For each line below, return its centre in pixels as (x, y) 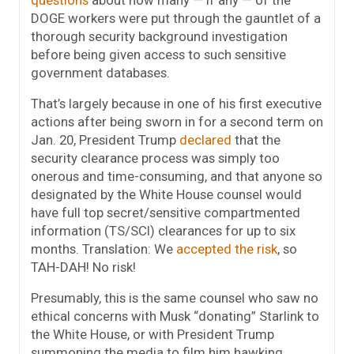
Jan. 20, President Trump (105, 140)
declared (205, 140)
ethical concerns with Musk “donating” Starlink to (175, 316)
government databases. (100, 73)
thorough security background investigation (159, 37)
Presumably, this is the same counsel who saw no (175, 298)
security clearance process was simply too (155, 158)
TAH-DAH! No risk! (83, 267)
